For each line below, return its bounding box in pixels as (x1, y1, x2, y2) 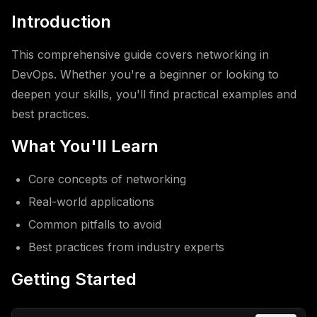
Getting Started (11, 269, 137, 289)
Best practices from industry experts (28, 240, 224, 254)
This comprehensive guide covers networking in (11, 47, 269, 62)
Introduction (11, 11, 111, 32)
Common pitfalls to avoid (28, 217, 161, 231)
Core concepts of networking (28, 172, 186, 186)
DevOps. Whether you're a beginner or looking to (11, 67, 279, 81)
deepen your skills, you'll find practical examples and (11, 87, 296, 101)
